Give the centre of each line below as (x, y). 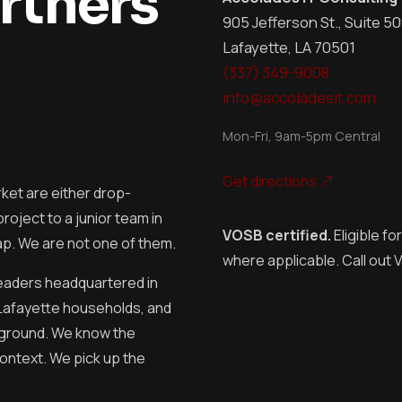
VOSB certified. (277, 235)
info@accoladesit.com (299, 97)
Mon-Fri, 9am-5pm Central (301, 135)
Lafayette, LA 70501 (289, 47)
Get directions (271, 181)
